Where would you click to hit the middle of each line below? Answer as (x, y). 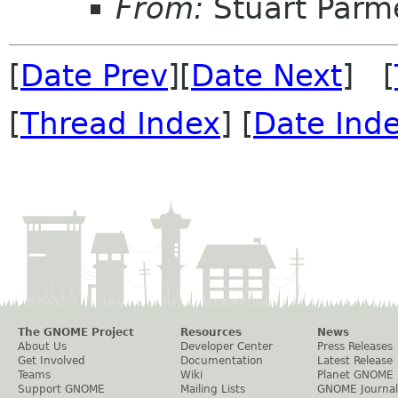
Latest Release (355, 361)
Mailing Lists (213, 390)
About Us (42, 347)
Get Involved (52, 361)
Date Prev (94, 76)
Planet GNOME (355, 375)
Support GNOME (61, 390)
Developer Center (227, 347)
